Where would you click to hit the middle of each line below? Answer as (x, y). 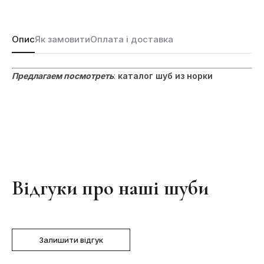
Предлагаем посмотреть (63, 75)
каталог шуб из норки (164, 75)
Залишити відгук (71, 240)
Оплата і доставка (132, 39)
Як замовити (62, 39)
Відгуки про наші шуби (110, 188)
